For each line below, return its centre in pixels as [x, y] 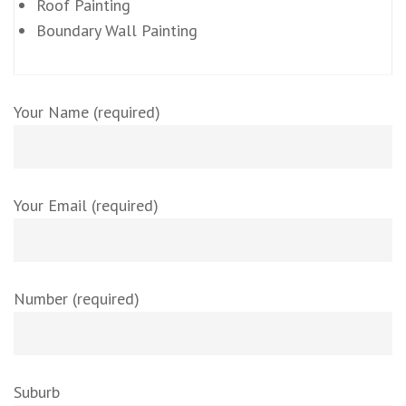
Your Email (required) [86, 205]
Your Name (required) [87, 111]
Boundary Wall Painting [116, 30]
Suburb [37, 391]
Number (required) [77, 298]
